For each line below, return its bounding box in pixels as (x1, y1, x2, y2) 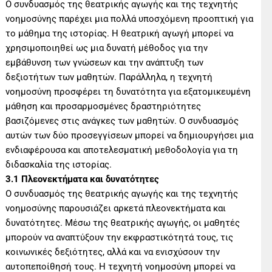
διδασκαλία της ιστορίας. (5, 158, 112, 170)
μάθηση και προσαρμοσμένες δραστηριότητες (5, 100, 202, 112)
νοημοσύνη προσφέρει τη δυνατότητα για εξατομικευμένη (5, 86, 251, 97)
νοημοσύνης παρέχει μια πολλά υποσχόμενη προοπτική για (5, 13, 254, 24)
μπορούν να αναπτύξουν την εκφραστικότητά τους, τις (5, 231, 234, 243)
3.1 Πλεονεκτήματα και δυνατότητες (5, 173, 160, 185)
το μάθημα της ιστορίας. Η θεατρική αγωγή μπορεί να (5, 27, 234, 39)
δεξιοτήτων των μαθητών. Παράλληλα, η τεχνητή (5, 71, 213, 83)
